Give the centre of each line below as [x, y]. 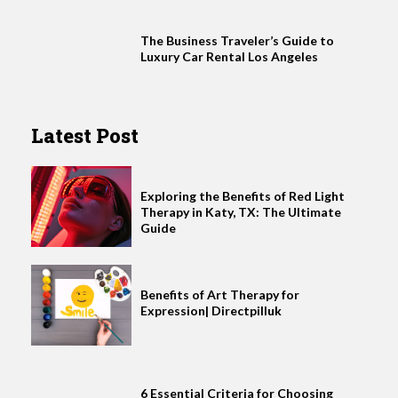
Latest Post [85, 136]
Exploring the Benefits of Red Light [243, 196]
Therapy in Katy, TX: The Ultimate [241, 212]
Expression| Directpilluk [211, 310]
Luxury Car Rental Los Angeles [230, 56]
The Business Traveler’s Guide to [238, 40]
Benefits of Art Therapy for [220, 294]
